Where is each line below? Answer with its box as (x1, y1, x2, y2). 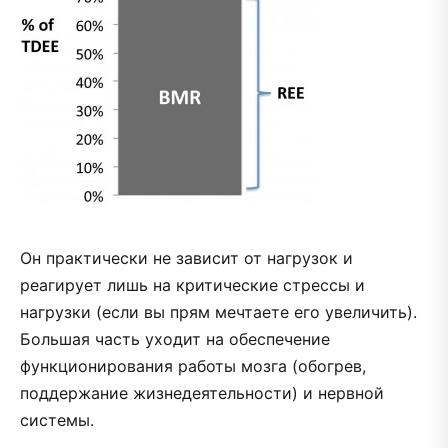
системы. (20, 409, 94, 430)
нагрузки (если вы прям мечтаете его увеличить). (20, 301, 417, 322)
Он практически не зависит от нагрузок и (20, 247, 353, 268)
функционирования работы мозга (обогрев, (20, 355, 366, 376)
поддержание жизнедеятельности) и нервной (20, 382, 384, 403)
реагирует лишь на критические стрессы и (20, 274, 365, 295)
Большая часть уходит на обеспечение (20, 328, 330, 349)
